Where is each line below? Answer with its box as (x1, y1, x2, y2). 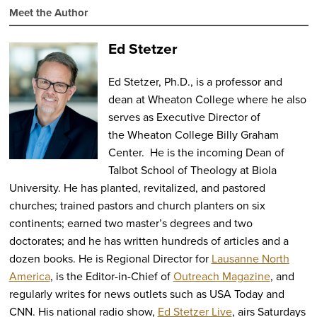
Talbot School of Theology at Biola (108, 161, 277, 178)
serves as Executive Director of (108, 108, 260, 125)
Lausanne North (211, 250, 289, 267)
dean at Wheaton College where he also (108, 91, 306, 108)
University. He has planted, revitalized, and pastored (8, 179, 265, 196)
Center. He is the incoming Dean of (108, 144, 284, 161)
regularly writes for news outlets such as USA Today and (8, 285, 284, 302)
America (8, 267, 50, 284)
